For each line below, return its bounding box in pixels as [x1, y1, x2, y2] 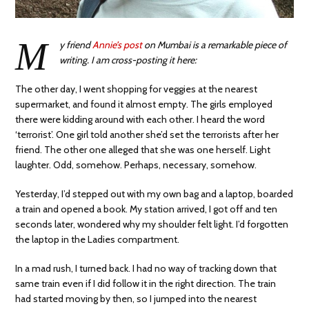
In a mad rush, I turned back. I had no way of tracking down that [15, 261, 277, 275]
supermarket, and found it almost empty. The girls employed [15, 97, 273, 110]
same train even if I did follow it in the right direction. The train [15, 277, 277, 290]
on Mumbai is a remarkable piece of [142, 38, 288, 51]
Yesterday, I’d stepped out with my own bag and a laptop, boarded [15, 187, 294, 200]
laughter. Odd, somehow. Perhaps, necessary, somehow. [15, 158, 257, 171]
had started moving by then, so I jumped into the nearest [15, 292, 257, 305]
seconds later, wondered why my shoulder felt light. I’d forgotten [15, 217, 289, 230]
